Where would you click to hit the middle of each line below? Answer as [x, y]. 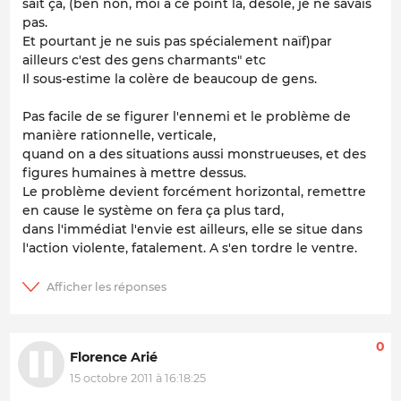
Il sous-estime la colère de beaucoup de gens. [170, 79]
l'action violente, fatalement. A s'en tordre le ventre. [190, 248]
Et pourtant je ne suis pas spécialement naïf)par [177, 42]
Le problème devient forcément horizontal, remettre [194, 192]
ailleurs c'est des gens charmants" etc [144, 60]
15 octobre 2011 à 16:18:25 [138, 379]
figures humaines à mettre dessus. [134, 173]
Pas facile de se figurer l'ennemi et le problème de [187, 117]
